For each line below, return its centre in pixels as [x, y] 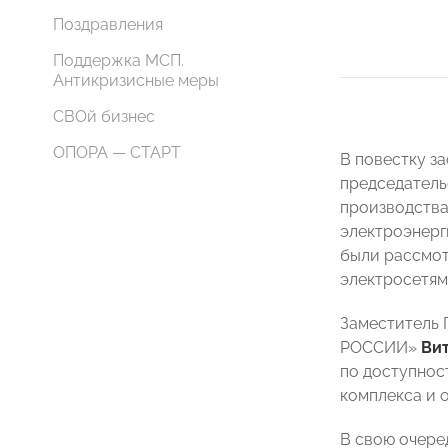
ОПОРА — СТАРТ [117, 152]
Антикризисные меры [136, 80]
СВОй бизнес [104, 116]
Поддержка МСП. [118, 60]
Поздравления [108, 24]
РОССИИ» [378, 347]
